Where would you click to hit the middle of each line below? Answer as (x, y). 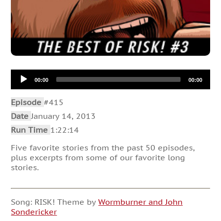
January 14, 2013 (64, 116)
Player (23, 84)
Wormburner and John (141, 202)
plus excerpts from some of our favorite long (98, 157)
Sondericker (34, 211)
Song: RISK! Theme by (55, 202)
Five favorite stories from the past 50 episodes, (103, 147)
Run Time (31, 129)
